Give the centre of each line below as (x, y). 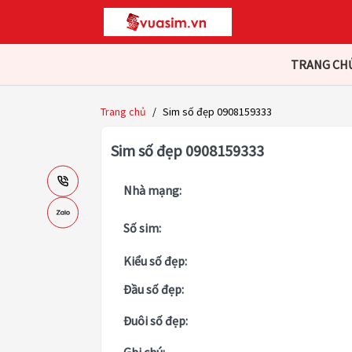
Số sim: (142, 228)
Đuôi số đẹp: (156, 321)
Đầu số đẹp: (154, 290)
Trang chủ (123, 112)
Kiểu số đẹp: (155, 261)
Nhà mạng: (152, 191)
